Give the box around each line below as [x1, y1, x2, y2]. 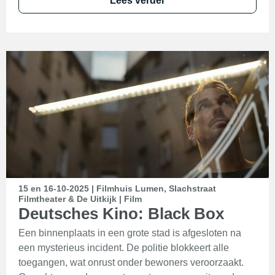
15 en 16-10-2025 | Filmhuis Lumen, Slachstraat [18, 184, 216, 193]
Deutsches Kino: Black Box [18, 204, 224, 223]
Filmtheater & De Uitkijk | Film [18, 194, 142, 204]
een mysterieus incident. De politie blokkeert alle [18, 242, 229, 253]
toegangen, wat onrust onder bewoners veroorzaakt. [18, 257, 244, 268]
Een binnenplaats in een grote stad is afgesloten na [18, 228, 241, 238]
